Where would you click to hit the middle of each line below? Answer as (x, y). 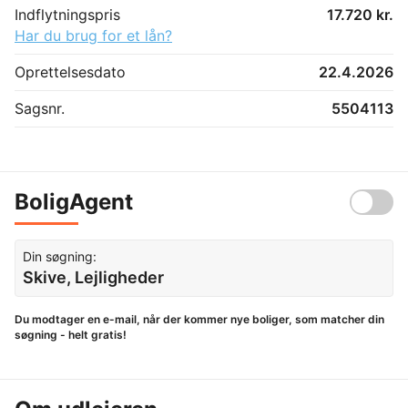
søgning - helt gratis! (71, 334)
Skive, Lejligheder (93, 277)
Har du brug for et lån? (93, 35)
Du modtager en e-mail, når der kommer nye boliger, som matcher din (199, 319)
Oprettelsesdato (70, 71)
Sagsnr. (40, 108)
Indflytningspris (67, 14)
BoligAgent (74, 201)
